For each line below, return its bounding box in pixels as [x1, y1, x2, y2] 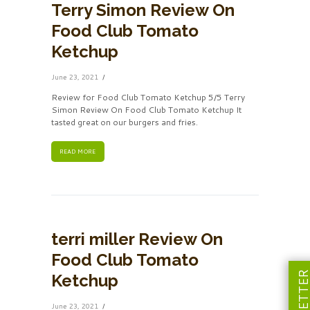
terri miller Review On [51, 228, 223, 249]
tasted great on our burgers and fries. [51, 116, 198, 128]
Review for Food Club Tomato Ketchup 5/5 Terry [51, 91, 245, 103]
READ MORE [60, 147, 96, 156]
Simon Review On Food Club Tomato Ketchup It [51, 103, 241, 116]
